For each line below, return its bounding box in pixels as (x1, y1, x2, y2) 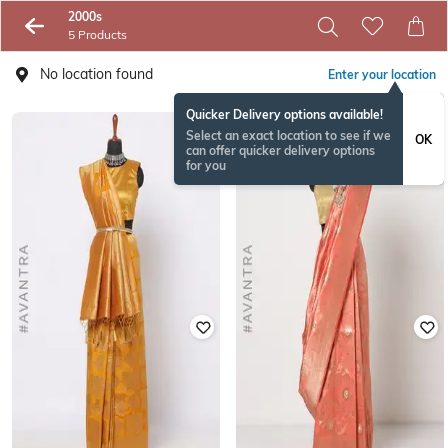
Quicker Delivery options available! (186, 107, 383, 122)
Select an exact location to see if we (186, 128, 391, 143)
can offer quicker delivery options (186, 143, 375, 158)
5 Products (67, 27, 127, 42)
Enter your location (328, 67, 436, 82)
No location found (40, 65, 153, 83)
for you (186, 158, 226, 173)
